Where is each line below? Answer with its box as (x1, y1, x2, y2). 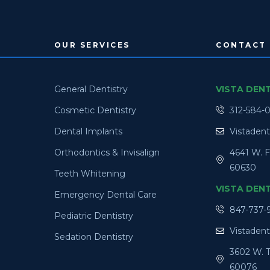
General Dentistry (54, 83, 128, 95)
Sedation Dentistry (54, 231, 133, 242)
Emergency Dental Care (54, 189, 157, 200)
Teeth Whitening (54, 168, 125, 179)
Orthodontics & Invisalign (54, 146, 160, 158)
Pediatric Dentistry (54, 210, 133, 221)
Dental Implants (54, 125, 122, 137)
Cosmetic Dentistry (54, 104, 136, 116)
